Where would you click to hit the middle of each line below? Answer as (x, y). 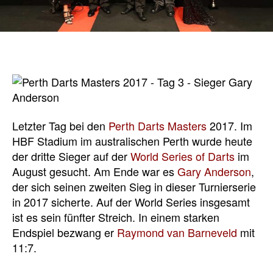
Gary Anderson (214, 172)
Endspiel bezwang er (65, 232)
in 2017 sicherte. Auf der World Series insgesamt (131, 202)
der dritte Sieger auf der (71, 156)
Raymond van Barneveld (177, 232)
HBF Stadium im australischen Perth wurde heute (132, 141)
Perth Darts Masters (158, 126)
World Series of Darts (183, 156)
